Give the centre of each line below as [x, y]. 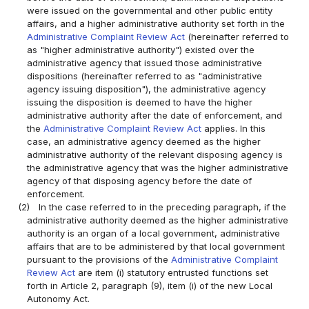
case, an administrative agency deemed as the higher [144, 141]
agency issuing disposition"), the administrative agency [147, 89]
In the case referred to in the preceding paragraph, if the [163, 207]
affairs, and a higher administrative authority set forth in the [156, 23]
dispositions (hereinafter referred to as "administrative [145, 76]
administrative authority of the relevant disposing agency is [155, 154]
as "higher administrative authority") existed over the [141, 49]
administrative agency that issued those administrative [145, 62]
